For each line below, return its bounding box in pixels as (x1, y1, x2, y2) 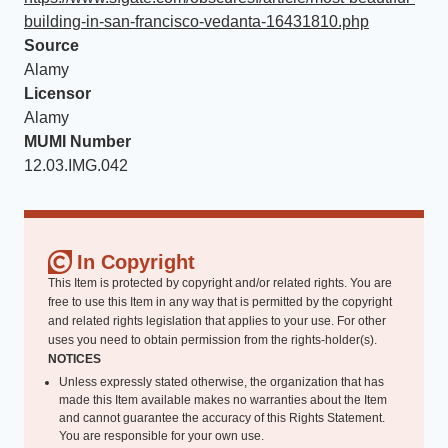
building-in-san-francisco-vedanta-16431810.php (24, 13, 369, 30)
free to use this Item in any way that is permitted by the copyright (48, 295, 392, 309)
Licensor (24, 85, 91, 102)
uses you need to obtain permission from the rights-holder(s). (48, 333, 377, 347)
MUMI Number (24, 133, 131, 150)
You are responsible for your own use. (58, 429, 264, 443)
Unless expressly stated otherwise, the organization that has (58, 375, 384, 389)
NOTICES (48, 352, 101, 366)
